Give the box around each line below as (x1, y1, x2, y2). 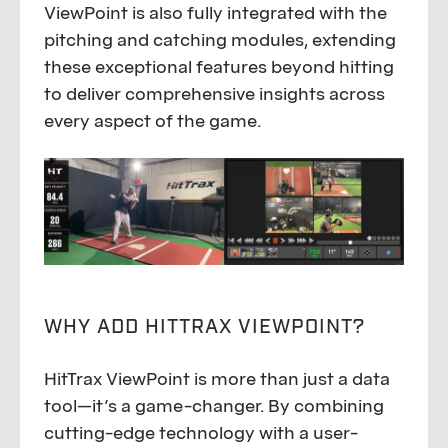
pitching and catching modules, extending (44, 28, 396, 52)
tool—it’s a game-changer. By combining (44, 393, 384, 417)
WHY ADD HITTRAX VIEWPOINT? (44, 313, 365, 340)
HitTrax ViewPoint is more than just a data (44, 366, 390, 390)
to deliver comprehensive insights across (44, 82, 385, 106)
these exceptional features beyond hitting (44, 55, 394, 79)
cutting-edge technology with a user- (44, 420, 358, 444)
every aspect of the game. (44, 109, 261, 133)
